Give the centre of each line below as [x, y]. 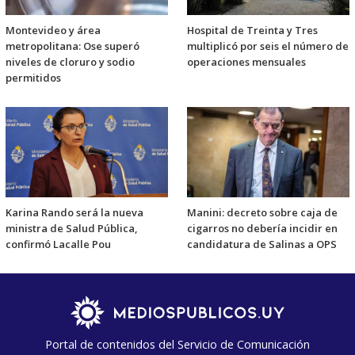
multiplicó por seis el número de [268, 46]
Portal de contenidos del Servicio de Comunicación [177, 344]
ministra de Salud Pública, [71, 228]
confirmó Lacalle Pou [58, 244]
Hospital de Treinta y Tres [252, 30]
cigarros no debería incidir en [262, 228]
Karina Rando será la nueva [74, 212]
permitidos [33, 77]
